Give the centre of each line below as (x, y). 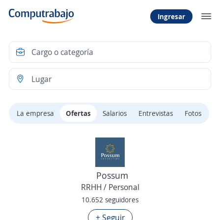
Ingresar (171, 16)
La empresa (35, 113)
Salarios (115, 113)
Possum (112, 175)
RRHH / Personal (110, 187)
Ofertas (78, 113)
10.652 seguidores (110, 200)
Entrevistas (156, 113)
